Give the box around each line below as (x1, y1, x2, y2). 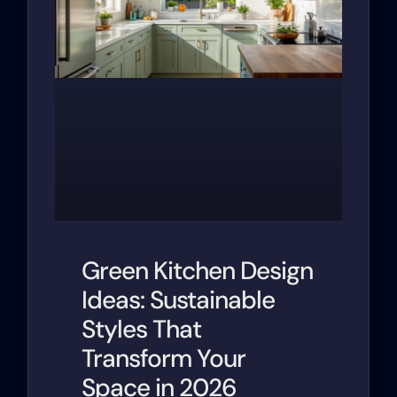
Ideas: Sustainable (82, 284, 276, 317)
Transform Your (82, 342, 246, 376)
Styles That (82, 313, 202, 346)
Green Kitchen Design (82, 254, 314, 288)
